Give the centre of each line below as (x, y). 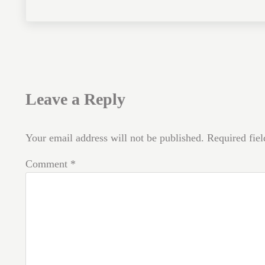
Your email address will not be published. (114, 138)
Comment (48, 164)
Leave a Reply (75, 99)
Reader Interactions (114, 70)
